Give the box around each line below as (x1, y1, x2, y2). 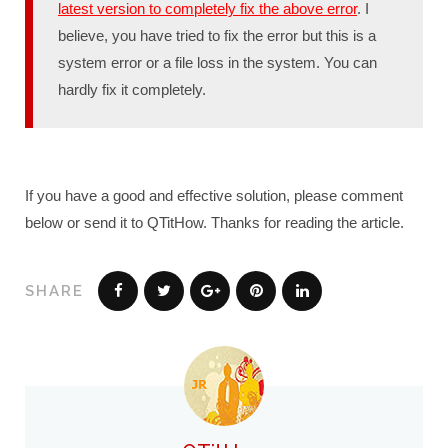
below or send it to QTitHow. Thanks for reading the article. (25, 213, 404, 231)
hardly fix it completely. (58, 80, 206, 98)
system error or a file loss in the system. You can (58, 53, 377, 71)
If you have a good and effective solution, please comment (25, 186, 403, 204)
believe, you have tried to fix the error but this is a (58, 26, 376, 44)
